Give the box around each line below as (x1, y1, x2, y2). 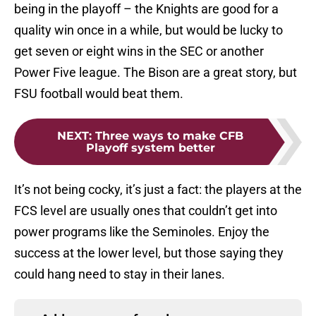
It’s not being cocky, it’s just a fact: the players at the (14, 182, 302, 197)
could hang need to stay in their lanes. (14, 267, 225, 282)
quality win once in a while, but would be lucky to (14, 23, 283, 38)
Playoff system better (85, 141, 215, 155)
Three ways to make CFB (95, 129, 243, 143)
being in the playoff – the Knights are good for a (14, 1, 279, 17)
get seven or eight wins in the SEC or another (14, 44, 264, 59)
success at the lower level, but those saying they (14, 245, 284, 261)
